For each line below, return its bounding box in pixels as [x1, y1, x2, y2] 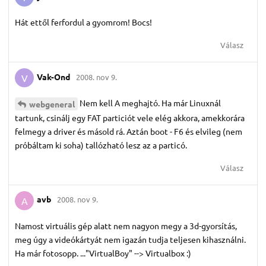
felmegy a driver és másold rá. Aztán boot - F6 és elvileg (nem [15, 125, 242, 137]
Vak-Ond [37, 71, 70, 82]
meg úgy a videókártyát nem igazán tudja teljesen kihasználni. [15, 233, 246, 245]
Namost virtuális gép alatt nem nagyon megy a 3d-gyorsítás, [15, 220, 237, 231]
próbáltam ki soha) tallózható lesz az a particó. [15, 139, 187, 150]
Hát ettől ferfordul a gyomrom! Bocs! [15, 16, 152, 27]
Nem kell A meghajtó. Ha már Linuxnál [80, 97, 221, 108]
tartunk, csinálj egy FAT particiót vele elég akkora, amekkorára [15, 112, 245, 123]
